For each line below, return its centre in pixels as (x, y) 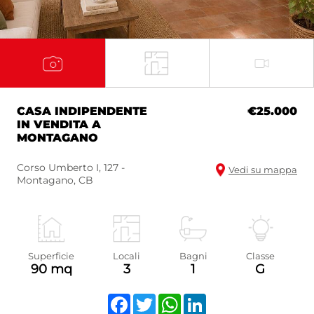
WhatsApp (211, 299)
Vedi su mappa (263, 170)
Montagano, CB (55, 180)
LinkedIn (231, 299)
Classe (260, 256)
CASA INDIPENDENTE (82, 111)
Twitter (175, 299)
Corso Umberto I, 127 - (71, 168)
